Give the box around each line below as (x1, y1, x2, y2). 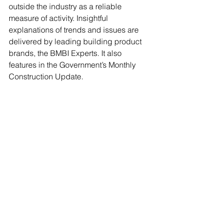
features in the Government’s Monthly (9, 59, 138, 70)
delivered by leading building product (9, 36, 144, 46)
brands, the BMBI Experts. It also (9, 48, 124, 58)
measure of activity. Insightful (9, 13, 110, 23)
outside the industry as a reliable (9, 1, 124, 11)
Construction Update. (9, 71, 83, 81)
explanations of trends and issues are (9, 24, 141, 35)
